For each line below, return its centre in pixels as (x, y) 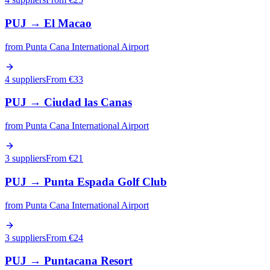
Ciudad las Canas (88, 102)
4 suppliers (25, 79)
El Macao (68, 23)
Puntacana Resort (88, 261)
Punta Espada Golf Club (105, 181)
